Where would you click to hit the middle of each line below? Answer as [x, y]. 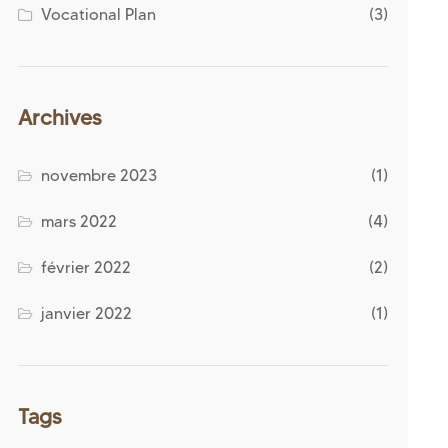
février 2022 [86, 267]
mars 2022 [79, 221]
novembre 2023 [99, 175]
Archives [60, 117]
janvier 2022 [87, 313]
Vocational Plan [99, 14]
